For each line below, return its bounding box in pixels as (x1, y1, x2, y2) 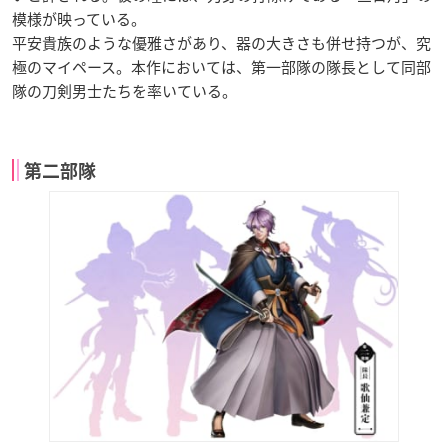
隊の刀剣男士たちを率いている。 (12, 79, 237, 102)
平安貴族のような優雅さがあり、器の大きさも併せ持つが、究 (12, 31, 431, 54)
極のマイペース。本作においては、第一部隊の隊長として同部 (12, 55, 431, 78)
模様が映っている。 (12, 7, 146, 30)
